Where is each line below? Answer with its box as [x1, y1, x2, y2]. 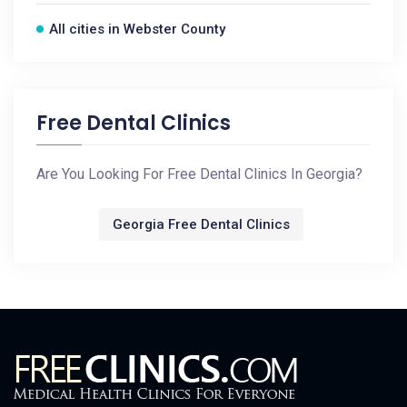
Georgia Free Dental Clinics [113, 216, 290, 233]
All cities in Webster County [49, 21, 225, 37]
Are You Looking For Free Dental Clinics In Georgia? [36, 165, 362, 183]
